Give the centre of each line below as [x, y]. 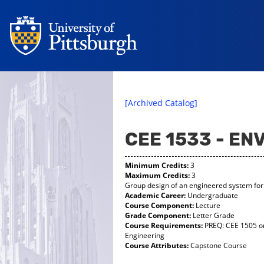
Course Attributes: [157, 245]
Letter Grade [213, 215]
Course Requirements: [164, 225]
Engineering [145, 235]
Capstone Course [218, 245]
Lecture [207, 205]
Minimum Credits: [157, 165]
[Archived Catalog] [161, 103]
